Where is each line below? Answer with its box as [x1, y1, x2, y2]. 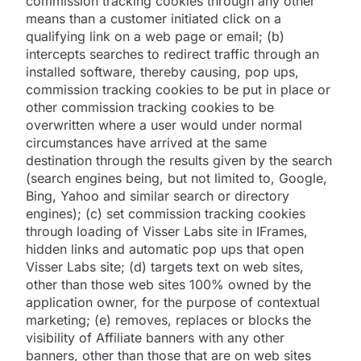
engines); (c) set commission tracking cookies [26, 205, 305, 222]
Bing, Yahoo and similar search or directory [26, 187, 289, 204]
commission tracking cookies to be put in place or [26, 81, 330, 98]
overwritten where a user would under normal [26, 116, 302, 133]
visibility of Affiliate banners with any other [26, 329, 284, 346]
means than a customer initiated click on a [26, 10, 281, 27]
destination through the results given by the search [26, 151, 332, 168]
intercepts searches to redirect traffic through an [26, 45, 319, 62]
